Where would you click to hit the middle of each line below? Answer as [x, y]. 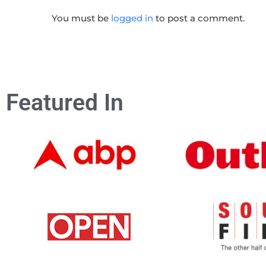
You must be [81, 18]
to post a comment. [199, 18]
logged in [132, 18]
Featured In [65, 103]
